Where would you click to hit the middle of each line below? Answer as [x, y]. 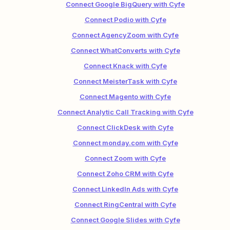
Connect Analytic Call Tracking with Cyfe [125, 112]
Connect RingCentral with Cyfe [125, 204]
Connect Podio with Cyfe [125, 20]
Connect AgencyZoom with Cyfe [125, 35]
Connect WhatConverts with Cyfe [125, 50]
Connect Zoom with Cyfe [125, 158]
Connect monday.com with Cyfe [125, 143]
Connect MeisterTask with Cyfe [125, 81]
